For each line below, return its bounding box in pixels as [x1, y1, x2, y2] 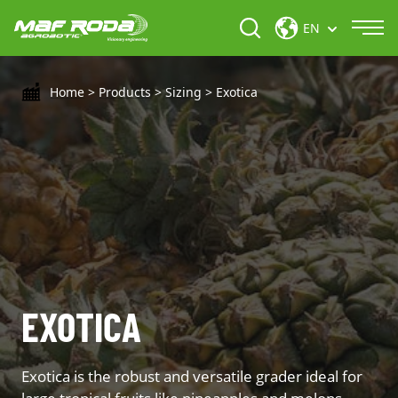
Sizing [165, 84, 203, 101]
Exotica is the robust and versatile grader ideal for [21, 365, 362, 386]
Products [99, 84, 152, 101]
